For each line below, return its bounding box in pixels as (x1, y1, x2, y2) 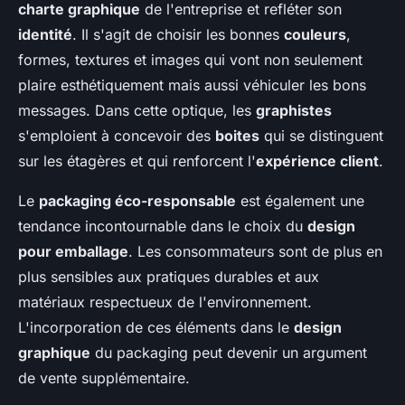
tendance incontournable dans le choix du (18, 217, 307, 236)
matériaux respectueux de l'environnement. (18, 293, 312, 312)
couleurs (284, 25, 346, 44)
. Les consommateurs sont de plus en (128, 242, 382, 261)
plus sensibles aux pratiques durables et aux (18, 268, 319, 287)
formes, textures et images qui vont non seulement (18, 51, 363, 70)
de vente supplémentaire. (18, 369, 190, 388)
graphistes (256, 101, 332, 120)
